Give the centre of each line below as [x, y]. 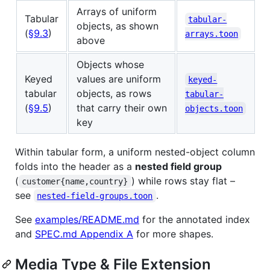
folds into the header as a [75, 166]
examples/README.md [87, 219]
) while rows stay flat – [184, 181]
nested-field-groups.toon [95, 196]
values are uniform [119, 79]
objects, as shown [118, 26]
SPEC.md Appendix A [84, 234]
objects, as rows [114, 93]
